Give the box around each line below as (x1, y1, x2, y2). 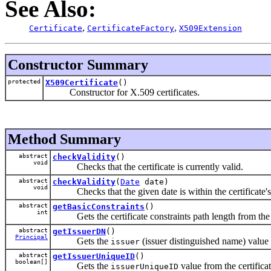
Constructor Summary (8, 56, 148, 73)
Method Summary (8, 131, 121, 147)
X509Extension (179, 23, 242, 33)
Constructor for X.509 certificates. (45, 87, 200, 97)
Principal (15, 233, 48, 240)
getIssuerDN (53, 226, 106, 236)
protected (8, 77, 41, 85)
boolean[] (11, 258, 48, 265)
